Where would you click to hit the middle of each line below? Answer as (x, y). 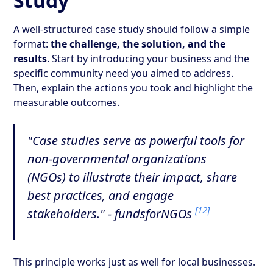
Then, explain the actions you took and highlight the (133, 87)
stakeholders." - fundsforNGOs (112, 213)
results (30, 58)
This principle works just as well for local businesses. (135, 262)
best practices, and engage (101, 195)
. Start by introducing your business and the (148, 58)
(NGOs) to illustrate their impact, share (133, 177)
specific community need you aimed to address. (124, 73)
